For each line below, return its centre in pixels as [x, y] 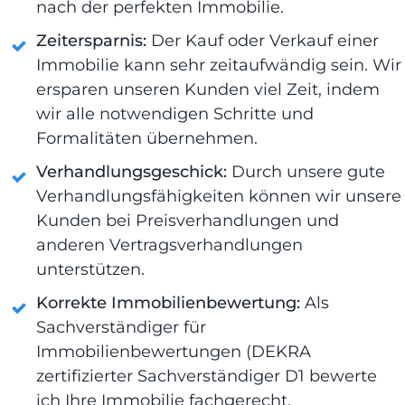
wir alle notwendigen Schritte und [175, 113]
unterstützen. [90, 269]
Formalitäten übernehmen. [147, 138]
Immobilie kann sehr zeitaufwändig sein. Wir [219, 65]
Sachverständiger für [121, 327]
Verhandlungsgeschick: [132, 171]
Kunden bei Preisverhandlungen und [188, 220]
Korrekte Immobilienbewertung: [170, 302]
